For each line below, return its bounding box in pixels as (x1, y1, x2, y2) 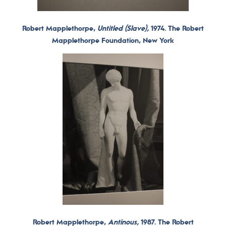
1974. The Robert (151, 24, 204, 32)
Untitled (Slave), (97, 24, 151, 32)
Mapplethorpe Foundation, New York (52, 36, 174, 44)
